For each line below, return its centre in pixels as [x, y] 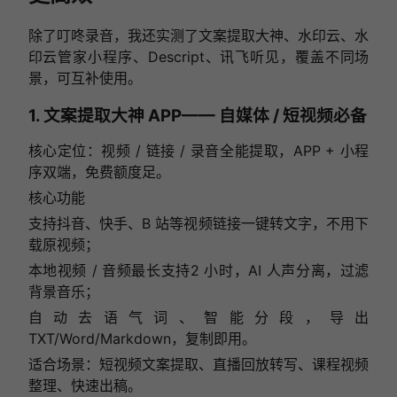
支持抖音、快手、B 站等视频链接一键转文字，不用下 [198, 224]
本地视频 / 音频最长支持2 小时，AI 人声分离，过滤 [198, 271]
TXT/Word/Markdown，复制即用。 [142, 339]
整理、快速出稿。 [85, 386]
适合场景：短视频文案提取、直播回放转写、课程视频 [198, 365]
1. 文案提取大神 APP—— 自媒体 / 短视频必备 [197, 115]
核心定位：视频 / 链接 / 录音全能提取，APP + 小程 [198, 151]
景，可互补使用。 [85, 78]
